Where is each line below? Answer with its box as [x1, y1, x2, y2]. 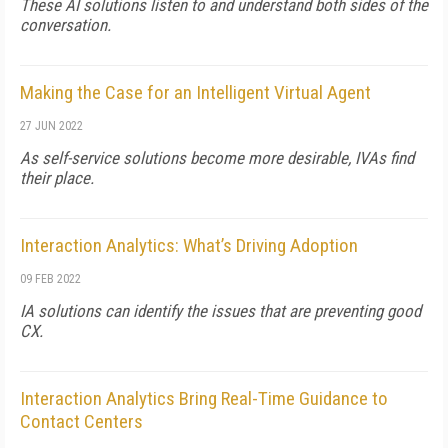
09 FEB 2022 [20, 272, 81, 286]
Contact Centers [20, 410, 143, 433]
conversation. [20, 15, 111, 35]
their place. [20, 168, 94, 188]
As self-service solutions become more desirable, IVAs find [20, 148, 414, 168]
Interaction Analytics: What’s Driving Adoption [20, 234, 358, 257]
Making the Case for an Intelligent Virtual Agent [20, 81, 371, 104]
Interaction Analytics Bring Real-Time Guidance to [20, 387, 388, 410]
